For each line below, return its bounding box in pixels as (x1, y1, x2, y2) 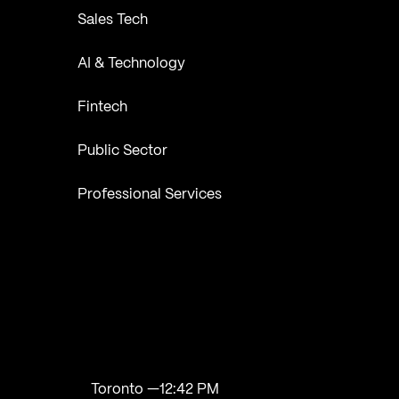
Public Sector (77, 144, 167, 159)
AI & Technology (77, 57, 185, 71)
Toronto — (91, 382, 160, 396)
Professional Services (77, 188, 222, 202)
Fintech (77, 101, 127, 115)
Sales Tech (77, 13, 148, 28)
